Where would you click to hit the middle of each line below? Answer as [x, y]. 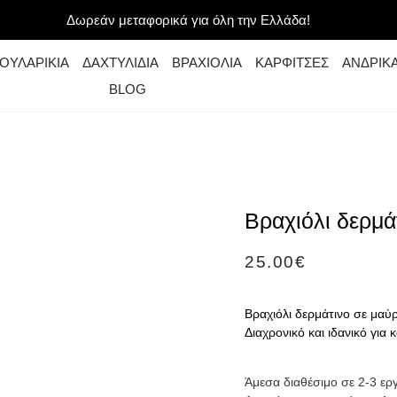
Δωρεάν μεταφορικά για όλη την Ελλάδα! [188, 20]
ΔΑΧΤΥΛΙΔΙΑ [121, 62]
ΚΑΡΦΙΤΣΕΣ [292, 62]
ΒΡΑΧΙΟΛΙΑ [207, 62]
